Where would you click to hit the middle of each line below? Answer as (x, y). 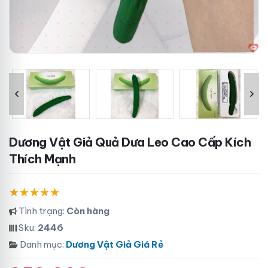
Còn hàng (88, 211)
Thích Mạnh (42, 159)
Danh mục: (42, 244)
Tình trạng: (42, 211)
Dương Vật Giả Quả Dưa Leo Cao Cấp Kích (13, 142)
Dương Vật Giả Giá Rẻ (115, 244)
